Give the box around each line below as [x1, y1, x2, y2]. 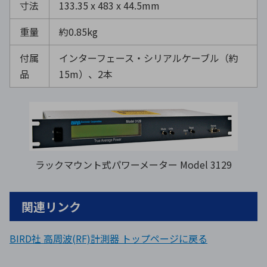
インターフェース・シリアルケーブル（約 [59, 50, 238, 65]
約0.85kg [59, 24, 98, 39]
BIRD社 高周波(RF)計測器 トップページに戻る [10, 231, 207, 246]
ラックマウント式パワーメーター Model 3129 [35, 157, 232, 172]
